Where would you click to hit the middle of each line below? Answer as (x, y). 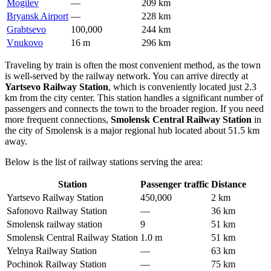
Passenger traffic (175, 184)
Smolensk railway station (54, 224)
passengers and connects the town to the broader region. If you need (134, 109)
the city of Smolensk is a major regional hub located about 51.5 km (132, 131)
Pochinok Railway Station (57, 264)
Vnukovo (25, 43)
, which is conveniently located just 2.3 (182, 87)
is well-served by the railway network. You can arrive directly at (126, 76)
